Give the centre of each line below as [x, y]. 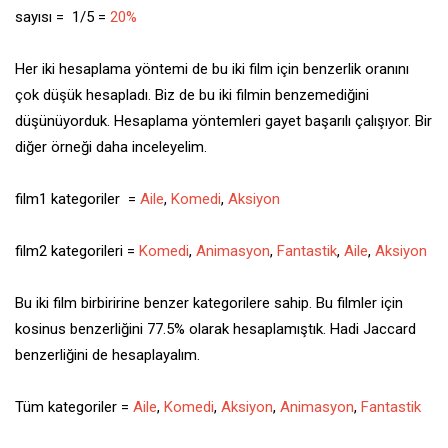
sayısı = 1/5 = [62, 16]
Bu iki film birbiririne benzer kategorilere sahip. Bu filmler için [209, 302]
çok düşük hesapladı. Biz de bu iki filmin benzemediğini [192, 94]
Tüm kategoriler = [74, 406]
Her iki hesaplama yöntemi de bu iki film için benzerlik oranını [212, 68]
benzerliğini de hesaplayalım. [107, 354]
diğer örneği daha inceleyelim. [111, 146]
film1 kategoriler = [77, 198]
